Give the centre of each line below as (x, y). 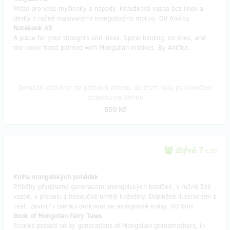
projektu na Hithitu (115, 97)
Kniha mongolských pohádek (56, 177)
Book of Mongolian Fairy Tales (57, 216)
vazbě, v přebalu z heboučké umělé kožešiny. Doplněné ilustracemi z (115, 196)
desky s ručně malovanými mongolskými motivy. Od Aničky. (102, 18)
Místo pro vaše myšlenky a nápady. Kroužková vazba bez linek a (108, 8)
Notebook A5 (33, 28)
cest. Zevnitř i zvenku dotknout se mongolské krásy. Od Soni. (104, 206)
